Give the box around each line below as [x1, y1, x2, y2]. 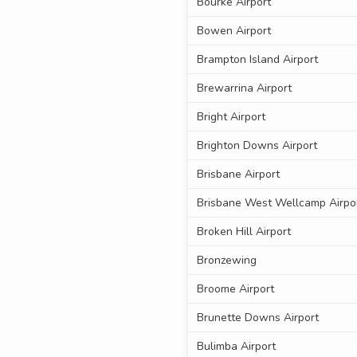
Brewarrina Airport [196, 80, 292, 96]
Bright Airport [196, 109, 265, 125]
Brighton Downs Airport [196, 138, 317, 154]
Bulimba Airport [196, 339, 276, 355]
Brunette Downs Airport [196, 310, 319, 326]
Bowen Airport [196, 23, 271, 39]
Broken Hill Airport [196, 224, 291, 240]
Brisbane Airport [196, 167, 280, 182]
